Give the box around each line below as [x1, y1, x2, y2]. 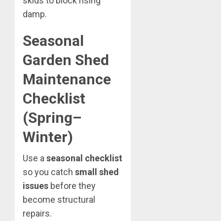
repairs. [23, 208, 52, 219]
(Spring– [23, 109, 81, 127]
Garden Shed [23, 51, 109, 69]
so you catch [23, 167, 75, 178]
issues [23, 181, 48, 191]
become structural [23, 194, 95, 205]
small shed [75, 167, 119, 178]
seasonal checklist [46, 153, 122, 164]
